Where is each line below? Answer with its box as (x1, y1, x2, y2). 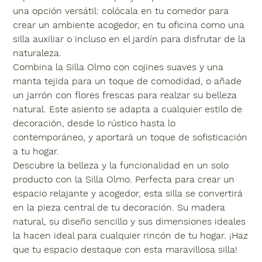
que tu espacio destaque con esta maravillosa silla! (13, 244, 238, 256)
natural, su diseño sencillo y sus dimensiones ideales (13, 216, 246, 227)
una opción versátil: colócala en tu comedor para (13, 5, 229, 17)
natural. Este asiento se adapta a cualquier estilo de (13, 104, 243, 115)
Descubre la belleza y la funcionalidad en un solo (13, 160, 229, 171)
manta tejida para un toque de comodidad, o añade (13, 75, 242, 87)
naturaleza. (13, 47, 62, 59)
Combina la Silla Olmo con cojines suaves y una (13, 61, 224, 73)
